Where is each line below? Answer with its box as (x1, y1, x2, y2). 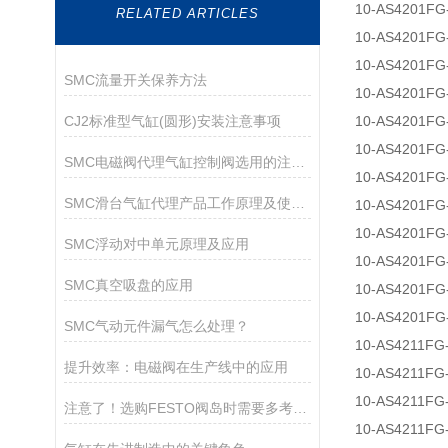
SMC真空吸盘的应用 (63, 277, 193, 293)
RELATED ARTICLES (116, 6, 259, 21)
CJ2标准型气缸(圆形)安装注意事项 (63, 113, 281, 129)
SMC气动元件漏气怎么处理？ (63, 318, 249, 334)
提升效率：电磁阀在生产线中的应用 (63, 359, 288, 375)
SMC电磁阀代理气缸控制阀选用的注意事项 (290, 154, 305, 170)
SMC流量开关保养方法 (63, 72, 207, 88)
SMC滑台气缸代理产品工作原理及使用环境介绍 (290, 195, 305, 211)
